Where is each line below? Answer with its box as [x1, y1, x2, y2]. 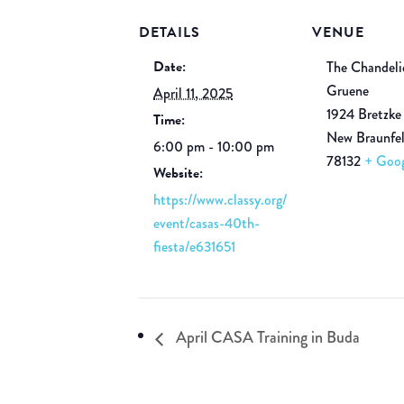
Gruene [326, 79, 370, 101]
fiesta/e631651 [153, 235, 236, 257]
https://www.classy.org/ [153, 188, 288, 210]
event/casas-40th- [153, 212, 261, 234]
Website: [153, 161, 204, 184]
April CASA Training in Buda [172, 326, 361, 350]
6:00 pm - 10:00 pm [153, 135, 275, 157]
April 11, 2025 [153, 82, 234, 104]
